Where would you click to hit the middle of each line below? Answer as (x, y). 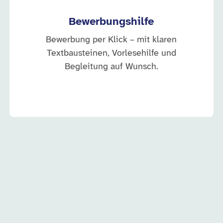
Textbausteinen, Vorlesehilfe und (111, 54)
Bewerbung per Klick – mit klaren (111, 40)
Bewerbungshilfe (111, 22)
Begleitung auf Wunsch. (111, 67)
